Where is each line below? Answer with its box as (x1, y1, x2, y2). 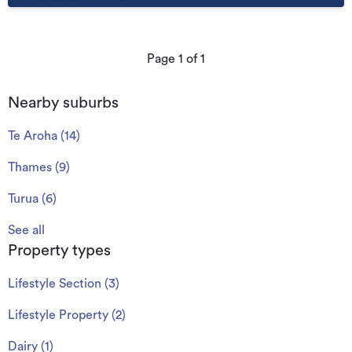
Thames (8, 160, 52, 174)
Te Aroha (8, 129, 57, 142)
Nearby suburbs (8, 94, 119, 111)
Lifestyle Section (8, 277, 101, 290)
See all (8, 223, 45, 236)
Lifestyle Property (8, 308, 108, 321)
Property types (8, 242, 111, 258)
